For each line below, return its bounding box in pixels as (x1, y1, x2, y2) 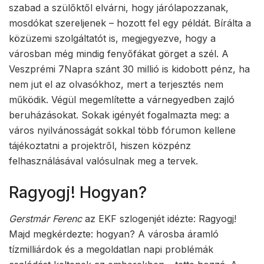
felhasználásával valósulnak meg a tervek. (9, 154, 198, 167)
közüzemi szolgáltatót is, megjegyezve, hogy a (9, 32, 216, 44)
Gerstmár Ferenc (9, 213, 82, 225)
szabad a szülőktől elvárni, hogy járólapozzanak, (9, 1, 229, 14)
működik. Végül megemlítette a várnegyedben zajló (9, 93, 235, 105)
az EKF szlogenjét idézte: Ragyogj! (82, 213, 236, 225)
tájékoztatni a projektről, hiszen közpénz (9, 139, 191, 151)
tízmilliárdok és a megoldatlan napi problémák (9, 243, 213, 256)
